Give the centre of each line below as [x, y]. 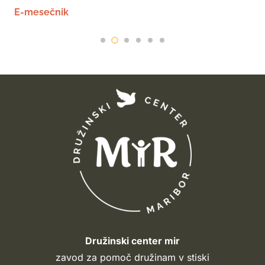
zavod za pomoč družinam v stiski [132, 258]
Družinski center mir [132, 241]
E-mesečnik [41, 12]
